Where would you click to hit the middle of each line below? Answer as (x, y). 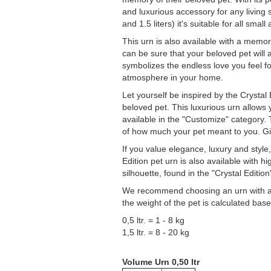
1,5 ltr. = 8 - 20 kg (156, 232)
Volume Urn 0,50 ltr (161, 262)
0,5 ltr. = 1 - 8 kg (153, 220)
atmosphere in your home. (173, 77)
